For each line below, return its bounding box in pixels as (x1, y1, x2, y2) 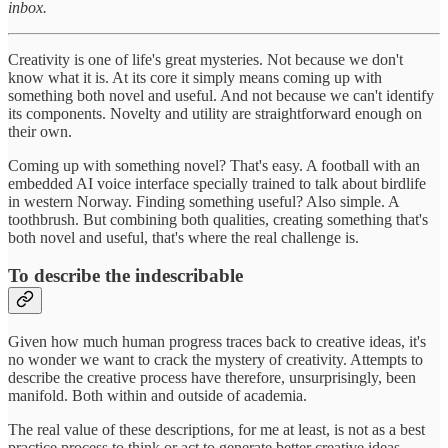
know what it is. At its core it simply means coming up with (8, 68, 382, 86)
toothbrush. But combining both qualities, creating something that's (8, 210, 428, 228)
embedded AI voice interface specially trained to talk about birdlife (8, 174, 426, 192)
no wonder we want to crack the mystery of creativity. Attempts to (8, 350, 423, 368)
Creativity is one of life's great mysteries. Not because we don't (8, 50, 403, 68)
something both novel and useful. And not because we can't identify (8, 86, 434, 104)
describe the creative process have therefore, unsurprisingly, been (8, 368, 416, 386)
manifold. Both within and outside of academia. (8, 386, 307, 404)
